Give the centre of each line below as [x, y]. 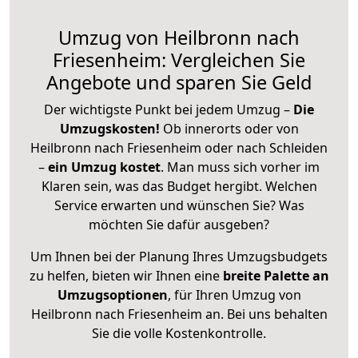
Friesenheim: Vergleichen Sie [179, 60]
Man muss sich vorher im [243, 167]
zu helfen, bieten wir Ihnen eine [126, 275]
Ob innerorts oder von [231, 128]
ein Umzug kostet [104, 167]
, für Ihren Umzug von [234, 294]
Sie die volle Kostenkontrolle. [179, 333]
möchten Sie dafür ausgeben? [179, 224]
